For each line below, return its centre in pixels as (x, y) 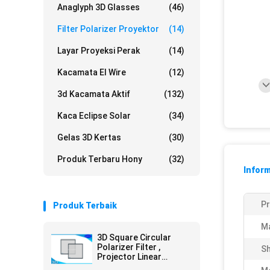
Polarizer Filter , (128, 247)
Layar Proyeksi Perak (99, 51)
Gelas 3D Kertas (89, 137)
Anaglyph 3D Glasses (99, 7)
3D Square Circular (134, 237)
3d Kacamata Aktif (94, 94)
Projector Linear (129, 257)
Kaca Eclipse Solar (94, 116)
